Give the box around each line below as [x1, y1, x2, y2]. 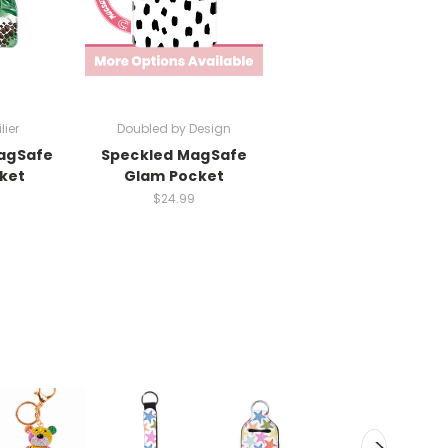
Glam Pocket [123, 165, 225, 186]
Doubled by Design [117, 119, 231, 137]
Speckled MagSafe [100, 144, 248, 165]
